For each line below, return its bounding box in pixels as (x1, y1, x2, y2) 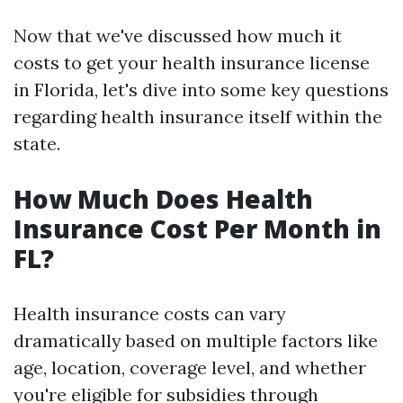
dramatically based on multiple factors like (13, 329, 378, 352)
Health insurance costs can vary (13, 302, 286, 325)
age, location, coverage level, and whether (13, 356, 366, 379)
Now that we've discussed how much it (13, 24, 342, 47)
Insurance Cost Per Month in (13, 211, 381, 246)
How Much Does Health (13, 182, 313, 216)
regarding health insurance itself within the (13, 105, 382, 128)
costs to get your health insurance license (13, 51, 370, 74)
